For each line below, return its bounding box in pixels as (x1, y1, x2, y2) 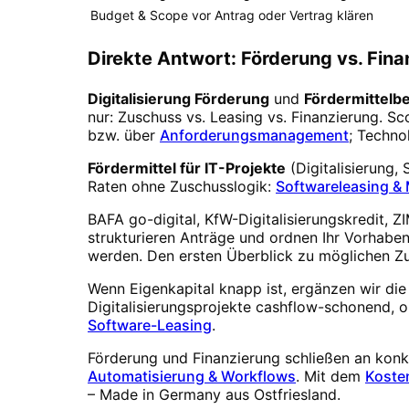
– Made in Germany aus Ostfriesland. (88, 385, 341, 404)
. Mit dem (296, 367, 361, 386)
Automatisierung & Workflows (88, 367, 296, 386)
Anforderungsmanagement (160, 126, 349, 145)
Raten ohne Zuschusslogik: (88, 177, 271, 196)
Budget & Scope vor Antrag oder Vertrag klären (90, 7, 373, 24)
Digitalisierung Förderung (88, 89, 269, 109)
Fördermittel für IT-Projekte (88, 159, 286, 178)
